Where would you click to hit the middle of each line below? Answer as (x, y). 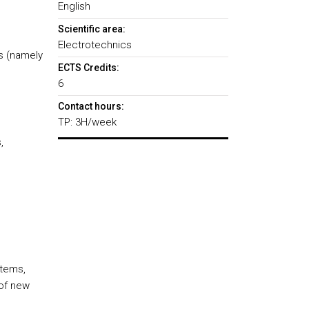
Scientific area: (91, 29)
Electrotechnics (94, 45)
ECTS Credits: (88, 68)
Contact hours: (91, 106)
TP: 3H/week (87, 122)
